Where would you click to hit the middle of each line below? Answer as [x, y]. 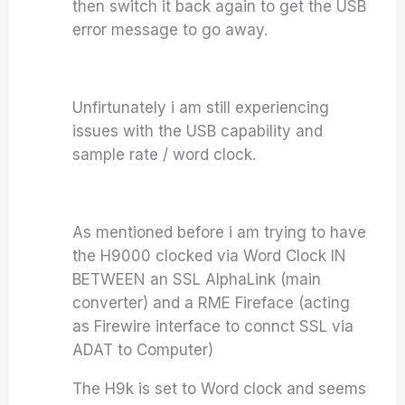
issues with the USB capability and [198, 131]
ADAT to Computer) [143, 350]
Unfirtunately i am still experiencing [201, 108]
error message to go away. [170, 30]
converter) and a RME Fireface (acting [212, 303]
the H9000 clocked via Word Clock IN [210, 256]
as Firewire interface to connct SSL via [213, 326]
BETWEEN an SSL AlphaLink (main [197, 279]
